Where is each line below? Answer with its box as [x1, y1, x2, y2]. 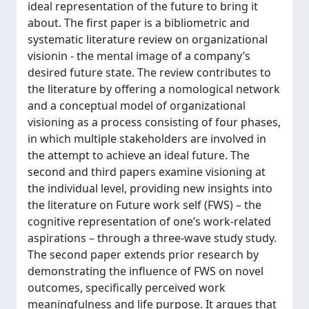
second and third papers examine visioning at [28, 164, 266, 179]
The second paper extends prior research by [28, 247, 259, 262]
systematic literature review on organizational [28, 32, 268, 47]
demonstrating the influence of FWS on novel [28, 263, 263, 279]
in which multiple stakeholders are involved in [28, 131, 266, 146]
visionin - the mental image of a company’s [28, 48, 250, 63]
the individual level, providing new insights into [28, 181, 272, 196]
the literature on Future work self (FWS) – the [28, 197, 261, 212]
